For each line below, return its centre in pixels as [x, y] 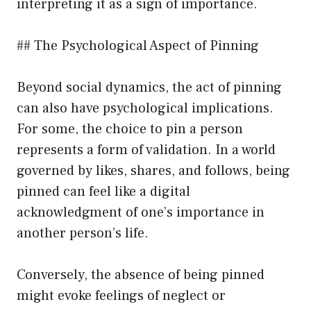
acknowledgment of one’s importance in [141, 212]
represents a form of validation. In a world [146, 150]
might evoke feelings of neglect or [121, 295]
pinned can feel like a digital [103, 191]
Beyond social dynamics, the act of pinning [149, 87]
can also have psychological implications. [145, 108]
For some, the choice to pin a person [130, 129]
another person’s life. [83, 233]
